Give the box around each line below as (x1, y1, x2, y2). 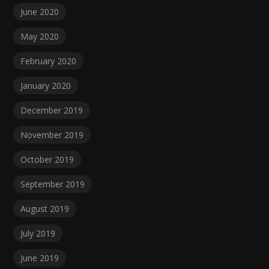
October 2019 (20, 154, 74, 166)
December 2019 (20, 104, 83, 116)
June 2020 (20, 6, 59, 18)
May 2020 (20, 31, 59, 43)
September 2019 (20, 178, 85, 190)
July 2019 (20, 228, 56, 240)
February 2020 (20, 55, 77, 67)
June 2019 (20, 252, 59, 264)
